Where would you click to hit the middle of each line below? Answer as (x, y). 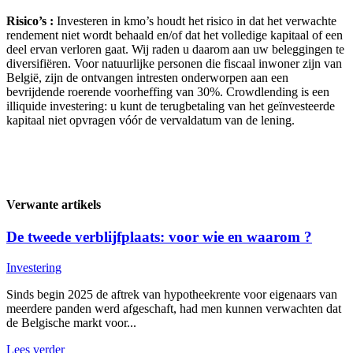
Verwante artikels (54, 205)
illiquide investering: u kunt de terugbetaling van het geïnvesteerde (171, 106)
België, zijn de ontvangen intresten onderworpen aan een (147, 77)
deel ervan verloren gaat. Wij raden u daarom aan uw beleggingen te (175, 49)
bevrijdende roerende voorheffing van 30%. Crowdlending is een (168, 91)
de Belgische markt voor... (71, 323)
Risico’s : (32, 20)
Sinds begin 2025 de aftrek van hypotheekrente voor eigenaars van (172, 295)
